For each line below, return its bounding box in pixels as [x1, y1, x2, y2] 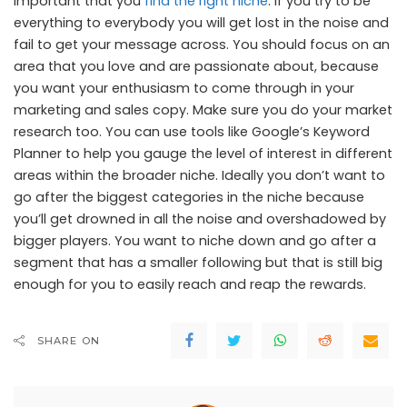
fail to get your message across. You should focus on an [14, 35, 390, 54]
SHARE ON [37, 333, 100, 347]
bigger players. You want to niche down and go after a [14, 231, 376, 250]
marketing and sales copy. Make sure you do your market [14, 100, 392, 119]
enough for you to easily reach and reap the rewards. [14, 274, 366, 293]
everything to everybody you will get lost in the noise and [14, 13, 389, 32]
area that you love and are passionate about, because [14, 56, 379, 75]
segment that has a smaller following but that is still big [14, 253, 382, 272]
